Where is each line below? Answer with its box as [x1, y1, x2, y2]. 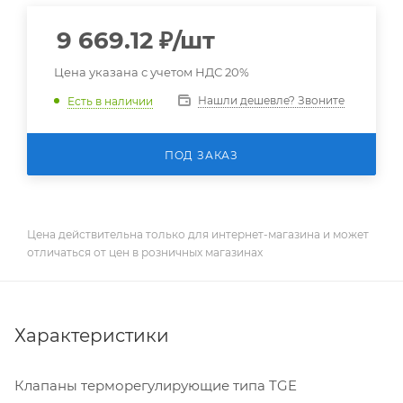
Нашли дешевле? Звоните [198, 94, 345, 107]
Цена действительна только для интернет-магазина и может [27, 227, 369, 241]
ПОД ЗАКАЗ [164, 148, 239, 162]
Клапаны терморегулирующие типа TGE [14, 376, 297, 394]
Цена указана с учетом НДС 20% [54, 65, 249, 79]
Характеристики [14, 324, 169, 346]
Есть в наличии [67, 94, 153, 108]
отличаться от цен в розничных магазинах [27, 245, 263, 259]
